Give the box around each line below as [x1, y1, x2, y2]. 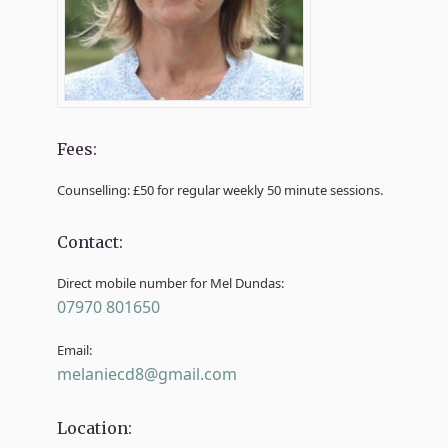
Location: [57, 417, 133, 438]
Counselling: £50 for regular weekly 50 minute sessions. [57, 180, 384, 199]
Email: [57, 340, 93, 359]
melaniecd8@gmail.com [57, 362, 238, 385]
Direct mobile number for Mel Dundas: [57, 273, 285, 292]
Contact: [57, 231, 124, 252]
